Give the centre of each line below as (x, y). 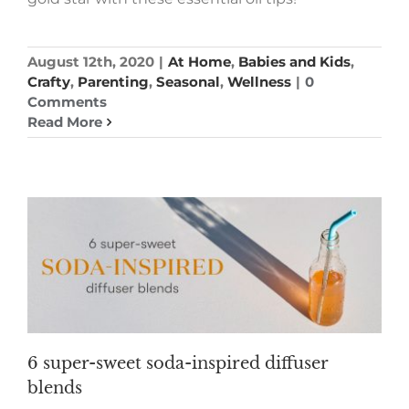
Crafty (49, 82)
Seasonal (188, 82)
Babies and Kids (294, 62)
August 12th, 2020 (91, 62)
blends (55, 388)
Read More (65, 122)
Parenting (113, 82)
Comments (67, 102)
